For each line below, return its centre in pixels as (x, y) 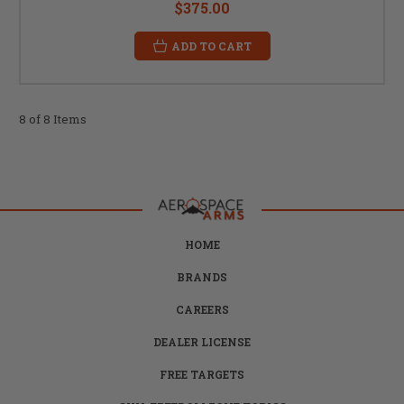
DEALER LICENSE (202, 341)
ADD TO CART (211, 46)
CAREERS (202, 309)
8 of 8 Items (53, 119)
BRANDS (202, 276)
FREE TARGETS (202, 374)
